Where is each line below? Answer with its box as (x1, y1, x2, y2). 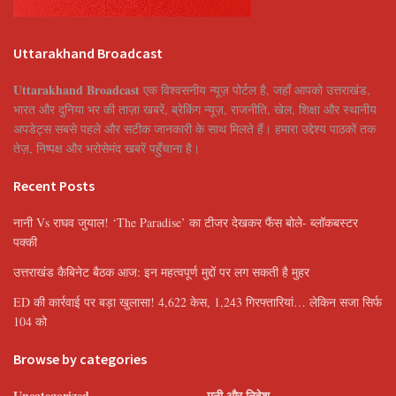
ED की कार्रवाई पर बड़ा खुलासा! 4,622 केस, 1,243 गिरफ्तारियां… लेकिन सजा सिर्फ (13, 293, 382, 311)
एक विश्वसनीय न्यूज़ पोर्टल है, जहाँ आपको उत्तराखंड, (140, 81, 370, 99)
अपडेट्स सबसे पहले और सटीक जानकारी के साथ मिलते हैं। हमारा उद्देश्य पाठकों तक (13, 120, 376, 138)
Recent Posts (13, 177, 95, 195)
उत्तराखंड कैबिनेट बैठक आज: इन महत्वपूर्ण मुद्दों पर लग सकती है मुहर (13, 263, 309, 281)
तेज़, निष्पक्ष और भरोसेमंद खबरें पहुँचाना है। (13, 140, 200, 157)
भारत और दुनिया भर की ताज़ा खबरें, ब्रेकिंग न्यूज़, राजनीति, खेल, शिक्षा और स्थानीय (13, 101, 377, 118)
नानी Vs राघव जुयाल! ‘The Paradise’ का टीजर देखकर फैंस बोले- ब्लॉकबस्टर (13, 214, 358, 232)
